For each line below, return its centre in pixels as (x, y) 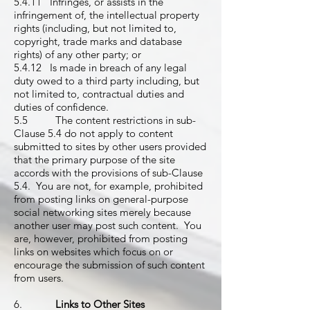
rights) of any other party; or (77, 54)
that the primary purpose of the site (94, 159)
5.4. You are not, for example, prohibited (108, 186)
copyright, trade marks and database (98, 41)
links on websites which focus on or (93, 252)
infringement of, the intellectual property (107, 15)
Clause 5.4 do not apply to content (93, 133)
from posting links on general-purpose (101, 199)
